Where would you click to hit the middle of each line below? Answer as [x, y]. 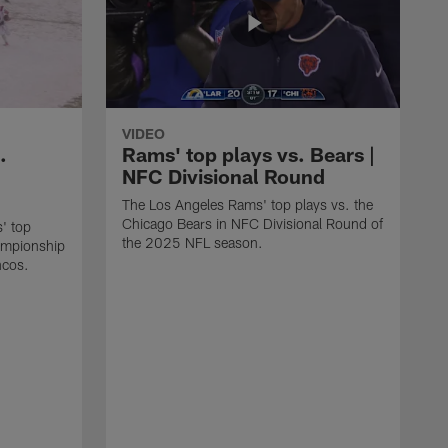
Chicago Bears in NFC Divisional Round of [252, 223]
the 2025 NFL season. [192, 242]
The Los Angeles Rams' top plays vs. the [247, 204]
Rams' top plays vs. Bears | [248, 153]
